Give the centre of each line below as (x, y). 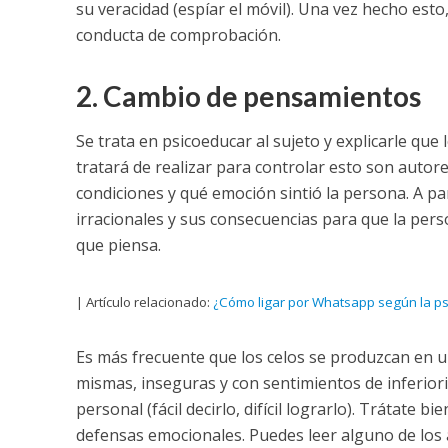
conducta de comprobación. (178, 35)
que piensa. (118, 245)
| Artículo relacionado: (144, 302)
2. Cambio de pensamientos (248, 96)
